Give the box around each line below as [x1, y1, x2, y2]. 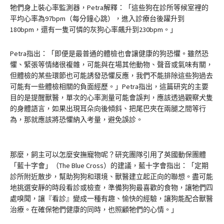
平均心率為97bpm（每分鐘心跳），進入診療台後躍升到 [10, 13, 184, 23]
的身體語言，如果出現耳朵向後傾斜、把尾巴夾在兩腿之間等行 [10, 103, 206, 113]
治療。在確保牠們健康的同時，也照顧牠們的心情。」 [10, 204, 178, 214]
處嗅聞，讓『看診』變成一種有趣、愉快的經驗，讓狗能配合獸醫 [10, 193, 213, 203]
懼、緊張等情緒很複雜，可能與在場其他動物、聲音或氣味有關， [10, 59, 213, 69]
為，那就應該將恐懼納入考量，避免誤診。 [10, 114, 143, 124]
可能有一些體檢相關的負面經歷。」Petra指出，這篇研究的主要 [10, 81, 208, 91]
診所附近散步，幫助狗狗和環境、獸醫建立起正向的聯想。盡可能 [10, 171, 213, 181]
